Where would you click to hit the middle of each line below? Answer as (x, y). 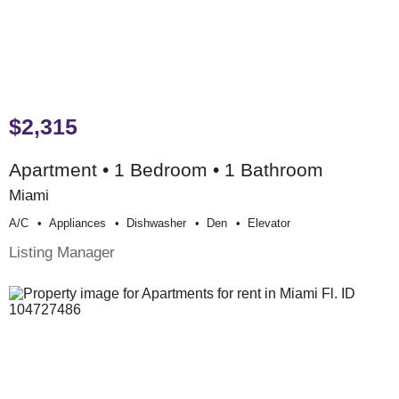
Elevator (269, 223)
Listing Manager (62, 252)
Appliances (77, 223)
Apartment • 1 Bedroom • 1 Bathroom (166, 169)
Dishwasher (156, 223)
